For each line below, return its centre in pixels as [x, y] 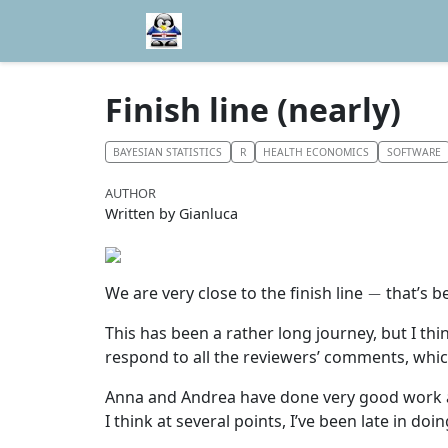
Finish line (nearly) [252, 109]
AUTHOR [130, 192]
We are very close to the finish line [235, 293]
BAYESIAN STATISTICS [168, 151]
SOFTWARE [414, 151]
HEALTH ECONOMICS [316, 151]
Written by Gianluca [171, 213]
